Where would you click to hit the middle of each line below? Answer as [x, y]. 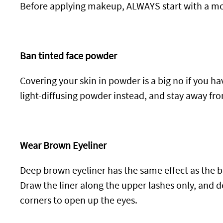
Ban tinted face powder [68, 56]
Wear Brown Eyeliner [63, 146]
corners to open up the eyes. [79, 201]
